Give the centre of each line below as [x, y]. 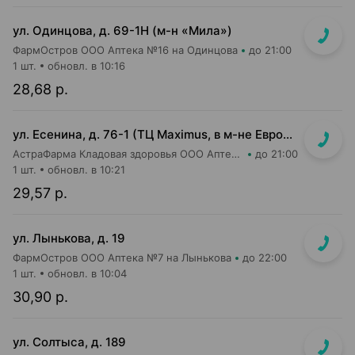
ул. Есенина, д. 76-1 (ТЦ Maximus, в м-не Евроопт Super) [288, 134]
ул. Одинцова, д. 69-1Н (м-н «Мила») [122, 31]
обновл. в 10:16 [86, 66]
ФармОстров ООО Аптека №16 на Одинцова [125, 50]
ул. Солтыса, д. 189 [69, 342]
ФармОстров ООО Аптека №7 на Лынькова [122, 258]
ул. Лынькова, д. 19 [69, 238]
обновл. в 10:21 [86, 170]
